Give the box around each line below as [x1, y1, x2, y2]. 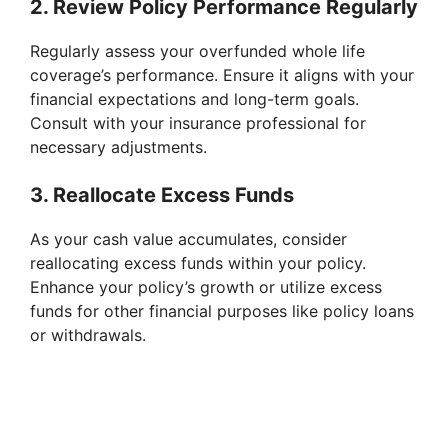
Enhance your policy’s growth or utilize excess [30, 277, 382, 298]
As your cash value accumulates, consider [30, 229, 347, 250]
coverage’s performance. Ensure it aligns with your [30, 65, 414, 86]
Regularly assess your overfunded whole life [30, 41, 365, 62]
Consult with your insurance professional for [30, 113, 366, 134]
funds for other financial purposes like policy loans [30, 301, 414, 322]
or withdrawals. [30, 325, 146, 346]
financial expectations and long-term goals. [30, 89, 359, 110]
